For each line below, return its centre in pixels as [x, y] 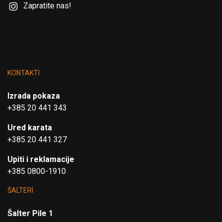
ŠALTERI [20, 190]
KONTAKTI [24, 73]
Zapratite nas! [47, 6]
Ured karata [30, 127]
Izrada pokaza [34, 96]
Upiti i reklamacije [41, 159]
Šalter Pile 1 [30, 213]
